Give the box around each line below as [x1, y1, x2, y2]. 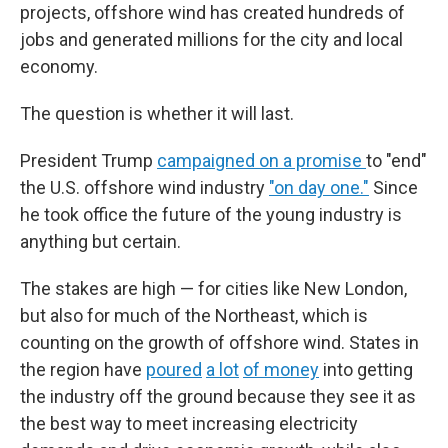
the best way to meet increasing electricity [20, 413, 358, 434]
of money [243, 359, 319, 380]
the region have [20, 359, 146, 380]
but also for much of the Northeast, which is [20, 305, 368, 326]
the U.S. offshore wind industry [20, 177, 269, 198]
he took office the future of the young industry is [20, 204, 402, 225]
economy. [20, 56, 98, 77]
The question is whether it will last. [20, 103, 294, 124]
